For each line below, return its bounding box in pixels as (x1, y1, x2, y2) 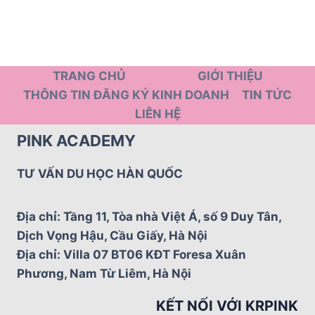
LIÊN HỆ (134, 107, 181, 121)
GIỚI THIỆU (197, 69, 262, 83)
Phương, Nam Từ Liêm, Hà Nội (17, 266, 191, 281)
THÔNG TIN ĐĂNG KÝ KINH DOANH (23, 88, 229, 102)
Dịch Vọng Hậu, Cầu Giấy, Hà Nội (17, 229, 207, 243)
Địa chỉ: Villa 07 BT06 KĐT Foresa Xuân (17, 247, 246, 262)
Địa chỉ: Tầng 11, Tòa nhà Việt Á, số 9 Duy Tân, (17, 210, 281, 224)
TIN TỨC (242, 88, 292, 102)
